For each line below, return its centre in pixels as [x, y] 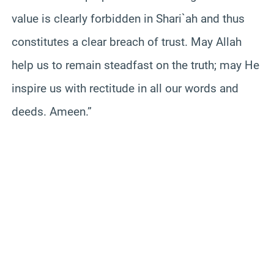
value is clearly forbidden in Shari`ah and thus [128, 18]
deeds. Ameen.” [52, 111]
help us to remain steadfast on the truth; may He [135, 65]
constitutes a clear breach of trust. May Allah [127, 42]
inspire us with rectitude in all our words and [125, 88]
